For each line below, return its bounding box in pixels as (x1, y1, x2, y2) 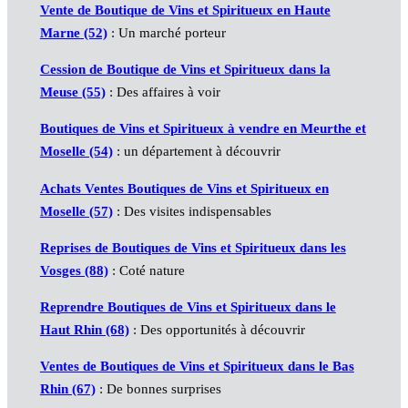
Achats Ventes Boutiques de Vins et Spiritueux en (39, 180, 329, 196)
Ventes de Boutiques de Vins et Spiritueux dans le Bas (39, 358, 354, 373)
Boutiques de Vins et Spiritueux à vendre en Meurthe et (39, 121, 366, 137)
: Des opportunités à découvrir (128, 321, 305, 337)
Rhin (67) (39, 381, 96, 396)
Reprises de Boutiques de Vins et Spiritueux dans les (39, 240, 346, 255)
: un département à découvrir (112, 144, 280, 159)
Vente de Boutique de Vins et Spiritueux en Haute (39, 3, 331, 18)
